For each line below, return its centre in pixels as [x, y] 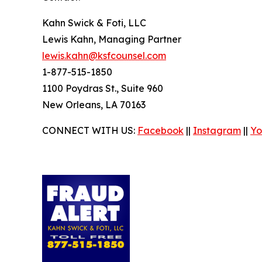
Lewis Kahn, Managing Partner [112, 39]
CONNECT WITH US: [90, 131]
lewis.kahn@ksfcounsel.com [104, 56]
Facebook [161, 131]
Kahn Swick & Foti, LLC [94, 23]
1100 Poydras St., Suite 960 [103, 89]
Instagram [217, 131]
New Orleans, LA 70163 [94, 105]
